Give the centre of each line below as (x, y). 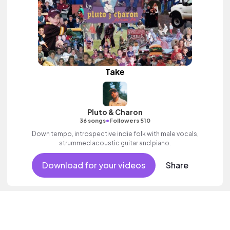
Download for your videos (93, 165)
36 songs (93, 120)
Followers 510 (130, 120)
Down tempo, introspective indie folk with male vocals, (115, 134)
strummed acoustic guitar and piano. (115, 143)
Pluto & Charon (115, 112)
